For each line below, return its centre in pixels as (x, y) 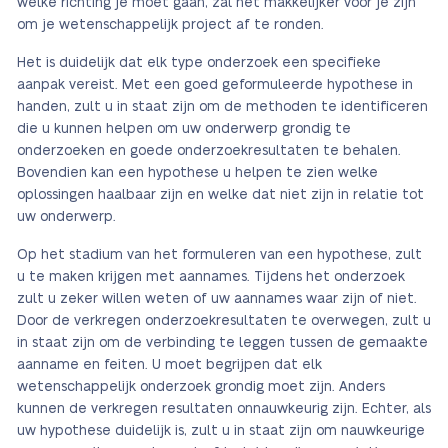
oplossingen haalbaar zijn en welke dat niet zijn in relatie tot (220, 195)
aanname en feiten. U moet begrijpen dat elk (169, 365)
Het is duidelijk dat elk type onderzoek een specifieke (199, 63)
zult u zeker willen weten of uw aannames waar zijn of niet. (217, 299)
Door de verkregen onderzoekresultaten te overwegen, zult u (224, 321)
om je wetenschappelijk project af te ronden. (170, 25)
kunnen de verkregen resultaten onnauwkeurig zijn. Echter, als (224, 409)
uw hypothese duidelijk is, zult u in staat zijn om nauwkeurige (221, 431)
